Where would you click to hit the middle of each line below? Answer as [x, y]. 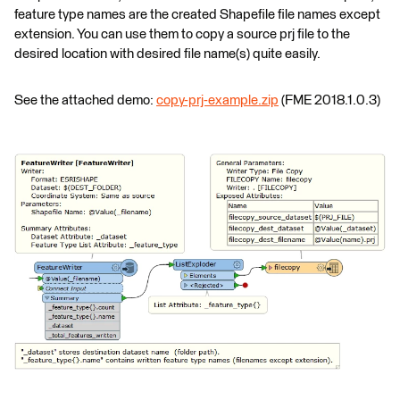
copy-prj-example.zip [217, 100]
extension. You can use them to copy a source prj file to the [182, 34]
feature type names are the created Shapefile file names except [197, 14]
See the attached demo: [85, 100]
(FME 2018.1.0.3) [329, 100]
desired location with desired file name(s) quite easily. [167, 54]
